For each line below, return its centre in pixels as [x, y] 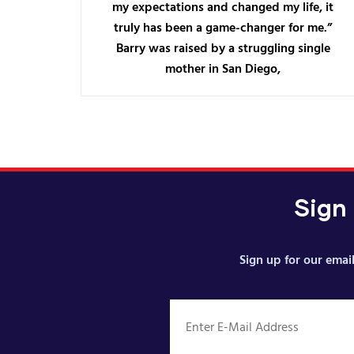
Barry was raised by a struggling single [223, 49]
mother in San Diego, [223, 70]
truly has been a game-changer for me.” [223, 28]
